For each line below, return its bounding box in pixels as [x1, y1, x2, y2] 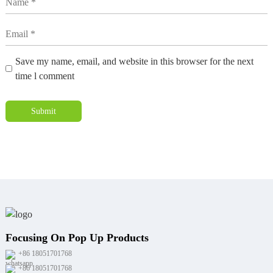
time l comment [15, 70, 74, 81]
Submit [30, 106, 56, 116]
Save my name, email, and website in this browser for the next [15, 55, 253, 66]
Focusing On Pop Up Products [5, 231, 149, 244]
